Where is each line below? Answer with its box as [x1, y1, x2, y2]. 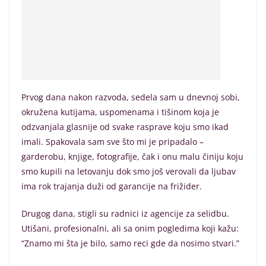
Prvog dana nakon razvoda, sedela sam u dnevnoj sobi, [21, 91, 240, 103]
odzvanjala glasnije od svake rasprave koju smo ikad [21, 121, 229, 133]
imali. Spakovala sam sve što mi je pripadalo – [21, 136, 204, 148]
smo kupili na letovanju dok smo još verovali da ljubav [21, 166, 236, 178]
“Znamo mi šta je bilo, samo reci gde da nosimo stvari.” [21, 237, 239, 249]
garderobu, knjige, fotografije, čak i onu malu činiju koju [21, 151, 243, 163]
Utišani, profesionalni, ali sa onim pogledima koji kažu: [21, 223, 239, 235]
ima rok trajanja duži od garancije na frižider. [21, 180, 202, 192]
